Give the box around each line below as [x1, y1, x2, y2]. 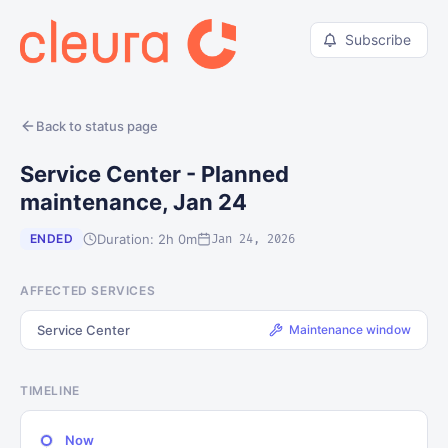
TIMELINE [20, 383, 80, 398]
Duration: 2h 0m [97, 230, 198, 247]
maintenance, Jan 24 [20, 189, 247, 215]
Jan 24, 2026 [211, 231, 296, 247]
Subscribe [345, 31, 411, 48]
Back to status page [36, 118, 158, 134]
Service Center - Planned [20, 161, 289, 187]
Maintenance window [289, 322, 411, 337]
